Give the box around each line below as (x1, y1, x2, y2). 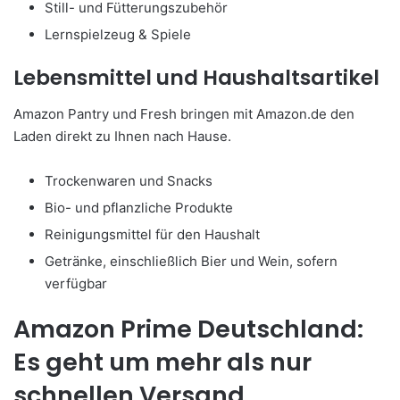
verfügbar (45, 274, 107, 292)
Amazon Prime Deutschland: (13, 312, 363, 346)
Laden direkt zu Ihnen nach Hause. (13, 127, 231, 145)
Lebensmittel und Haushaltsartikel (13, 63, 379, 93)
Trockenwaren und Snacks (45, 171, 212, 189)
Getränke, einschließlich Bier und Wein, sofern (45, 252, 337, 270)
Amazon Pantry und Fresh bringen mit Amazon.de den (13, 104, 354, 122)
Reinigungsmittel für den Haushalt (45, 225, 260, 243)
